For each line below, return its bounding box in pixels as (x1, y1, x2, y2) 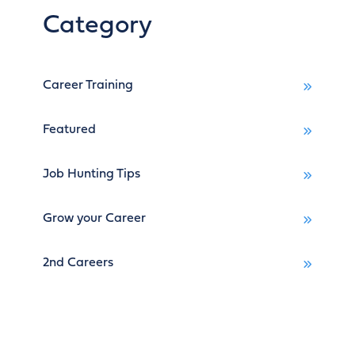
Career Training (43, 79, 133, 93)
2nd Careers (43, 257, 113, 270)
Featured (43, 124, 96, 137)
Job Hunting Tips (43, 168, 140, 181)
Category (43, 13, 152, 40)
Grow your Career (43, 212, 146, 226)
